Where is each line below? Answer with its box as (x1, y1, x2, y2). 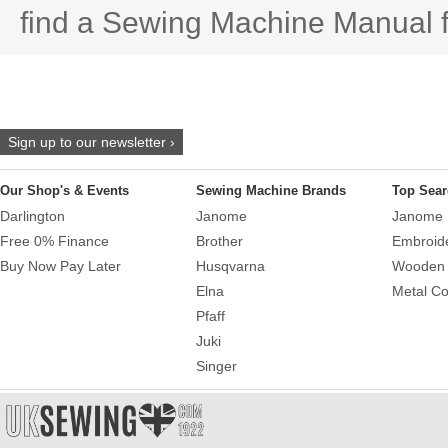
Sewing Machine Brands (196, 182, 346, 198)
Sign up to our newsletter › (8, 133, 175, 150)
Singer (196, 358, 237, 375)
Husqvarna (196, 258, 265, 275)
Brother (196, 233, 243, 250)
